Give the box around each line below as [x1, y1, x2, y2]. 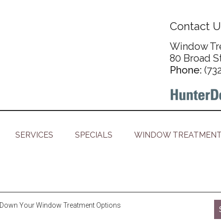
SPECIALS [75, 130, 112, 140]
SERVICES [15, 130, 53, 140]
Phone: [170, 64, 204, 76]
